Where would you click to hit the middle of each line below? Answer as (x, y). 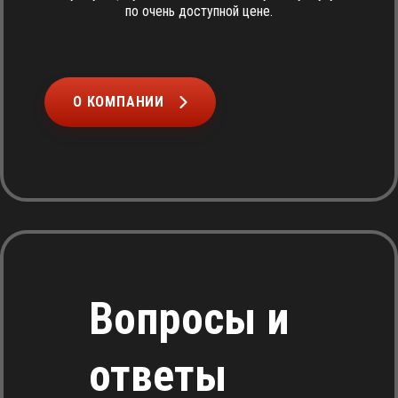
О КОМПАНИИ (119, 102)
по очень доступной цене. (199, 11)
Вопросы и (189, 319)
